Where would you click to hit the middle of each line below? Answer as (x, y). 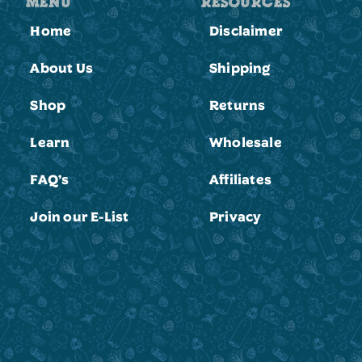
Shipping (240, 67)
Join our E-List (80, 216)
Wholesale (245, 141)
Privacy (235, 216)
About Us (61, 67)
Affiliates (240, 179)
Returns (237, 104)
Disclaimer (246, 30)
